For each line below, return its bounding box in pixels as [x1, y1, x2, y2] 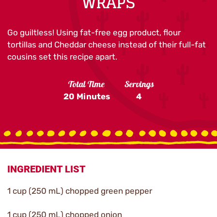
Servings [124, 78, 154, 93]
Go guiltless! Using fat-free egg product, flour [7, 28, 181, 37]
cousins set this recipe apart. [7, 52, 117, 62]
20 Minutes [63, 92, 110, 101]
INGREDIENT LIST [7, 163, 86, 175]
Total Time [68, 78, 105, 93]
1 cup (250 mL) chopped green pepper [7, 186, 152, 196]
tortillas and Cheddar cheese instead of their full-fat [7, 40, 206, 49]
